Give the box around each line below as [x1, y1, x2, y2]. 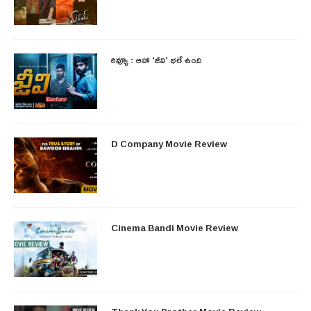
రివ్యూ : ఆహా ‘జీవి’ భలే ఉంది [111, 51, 201, 69]
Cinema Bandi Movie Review [111, 219, 238, 237]
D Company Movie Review [111, 135, 227, 153]
